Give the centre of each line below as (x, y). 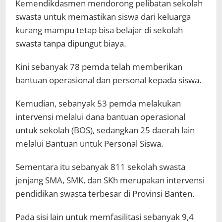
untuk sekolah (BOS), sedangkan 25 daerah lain (105, 130)
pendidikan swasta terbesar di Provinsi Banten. (105, 193)
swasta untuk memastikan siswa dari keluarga (103, 16)
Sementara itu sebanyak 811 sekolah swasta (100, 166)
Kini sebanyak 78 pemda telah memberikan (99, 66)
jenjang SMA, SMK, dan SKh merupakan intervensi (110, 180)
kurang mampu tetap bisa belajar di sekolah (99, 30)
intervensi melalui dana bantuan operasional (100, 116)
